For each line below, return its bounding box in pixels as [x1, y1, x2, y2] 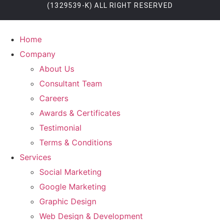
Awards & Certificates [39, 108, 120, 118]
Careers [39, 93, 68, 104]
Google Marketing [39, 182, 106, 192]
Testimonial [39, 123, 82, 133]
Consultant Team [39, 79, 102, 89]
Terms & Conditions [39, 137, 112, 148]
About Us [39, 64, 74, 74]
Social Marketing [39, 167, 102, 177]
